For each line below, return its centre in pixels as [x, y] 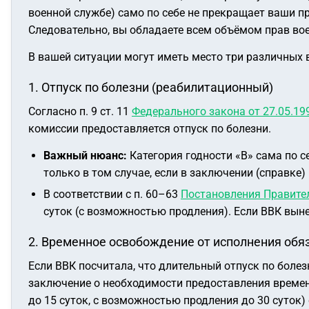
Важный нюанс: [85, 156]
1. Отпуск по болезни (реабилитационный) [151, 87]
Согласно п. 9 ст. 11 [80, 111]
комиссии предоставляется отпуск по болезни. [150, 129]
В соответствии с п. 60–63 [112, 194]
